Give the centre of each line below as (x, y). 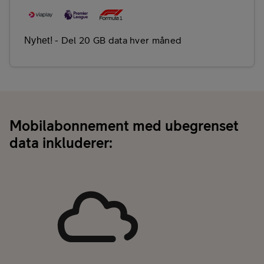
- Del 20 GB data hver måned (117, 40)
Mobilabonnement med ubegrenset (124, 126)
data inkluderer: (61, 143)
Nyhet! (38, 41)
